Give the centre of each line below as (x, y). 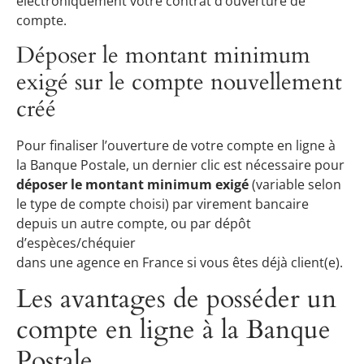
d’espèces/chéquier (76, 243)
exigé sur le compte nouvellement (179, 82)
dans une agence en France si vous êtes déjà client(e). (180, 262)
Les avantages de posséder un (176, 299)
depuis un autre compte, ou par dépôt (134, 223)
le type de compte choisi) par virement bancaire (162, 204)
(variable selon (295, 184)
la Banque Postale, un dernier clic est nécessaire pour (180, 165)
